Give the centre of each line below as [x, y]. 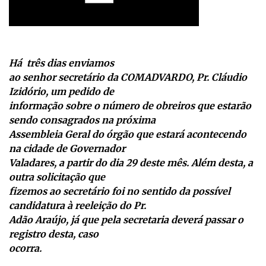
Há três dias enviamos [61, 63]
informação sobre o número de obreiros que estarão [130, 106]
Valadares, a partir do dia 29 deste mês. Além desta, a [131, 163]
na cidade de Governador [67, 149]
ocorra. [25, 248]
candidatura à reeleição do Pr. [77, 206]
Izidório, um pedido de [61, 92]
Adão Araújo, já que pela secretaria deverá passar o [126, 220]
